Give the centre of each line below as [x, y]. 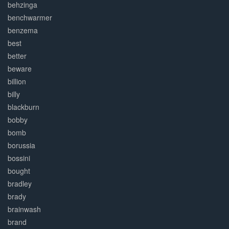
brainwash [24, 209]
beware [20, 69]
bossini [19, 158]
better [17, 56]
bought [19, 171]
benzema [23, 30]
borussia [21, 145]
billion [17, 82]
